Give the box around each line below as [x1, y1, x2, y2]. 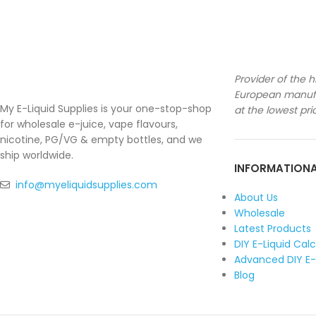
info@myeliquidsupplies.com [16, 178, 157, 192]
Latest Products [234, 221, 312, 236]
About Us [234, 190, 279, 205]
